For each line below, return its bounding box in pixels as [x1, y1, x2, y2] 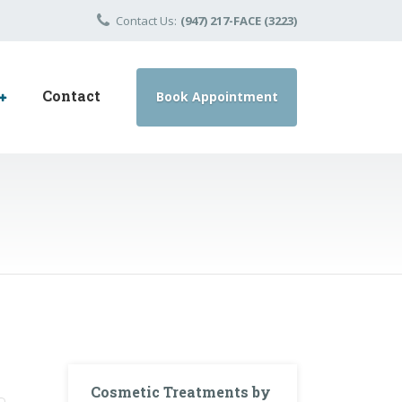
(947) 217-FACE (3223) [180, 13, 297, 29]
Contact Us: [116, 13, 177, 29]
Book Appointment [155, 88, 278, 105]
